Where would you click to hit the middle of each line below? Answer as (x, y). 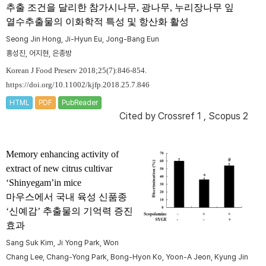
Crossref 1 (180, 116)
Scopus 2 (228, 116)
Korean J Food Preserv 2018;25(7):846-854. (76, 71)
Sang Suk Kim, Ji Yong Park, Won (62, 243)
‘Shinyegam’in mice (44, 183)
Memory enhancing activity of (62, 154)
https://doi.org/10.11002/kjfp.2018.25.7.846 (78, 85)
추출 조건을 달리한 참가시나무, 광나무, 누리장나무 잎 (120, 8)
